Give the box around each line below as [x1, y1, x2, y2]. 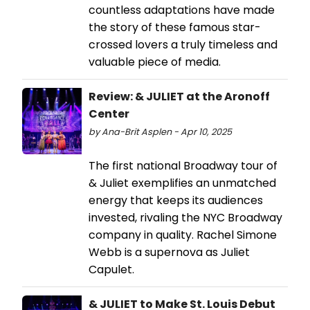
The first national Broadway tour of [89, 157, 277, 174]
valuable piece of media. [89, 53, 221, 70]
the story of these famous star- [89, 19, 261, 35]
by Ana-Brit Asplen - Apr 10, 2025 [89, 125, 232, 138]
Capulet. [89, 261, 134, 277]
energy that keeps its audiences [89, 192, 263, 208]
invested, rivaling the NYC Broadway [89, 209, 282, 226]
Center [89, 105, 129, 122]
